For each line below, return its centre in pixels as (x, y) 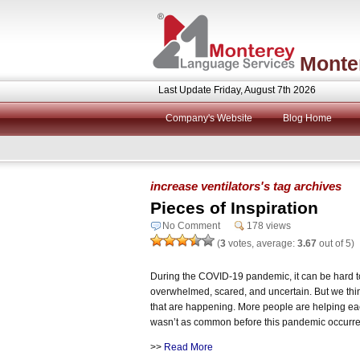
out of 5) (335, 243)
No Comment (191, 225)
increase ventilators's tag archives (246, 186)
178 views (269, 225)
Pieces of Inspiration (234, 207)
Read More (188, 347)
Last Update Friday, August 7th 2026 (237, 90)
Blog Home (307, 118)
